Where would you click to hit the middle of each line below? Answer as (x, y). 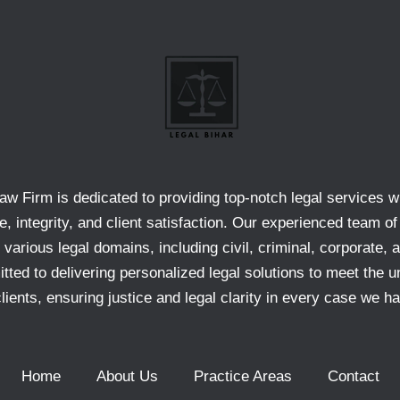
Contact (353, 377)
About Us (127, 377)
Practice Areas (242, 377)
